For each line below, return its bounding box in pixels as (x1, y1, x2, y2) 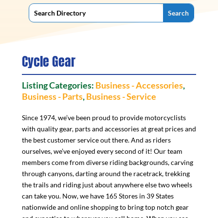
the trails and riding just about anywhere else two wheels (21, 181, 192, 189)
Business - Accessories (95, 80, 183, 91)
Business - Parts (21, 91, 83, 102)
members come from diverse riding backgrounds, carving (21, 158, 193, 166)
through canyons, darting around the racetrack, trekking (21, 169, 190, 178)
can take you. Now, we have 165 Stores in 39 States (21, 192, 174, 200)
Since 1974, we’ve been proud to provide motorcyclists (21, 113, 186, 122)
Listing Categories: (21, 80, 95, 91)
